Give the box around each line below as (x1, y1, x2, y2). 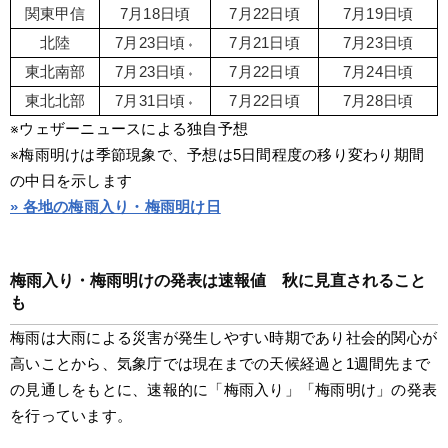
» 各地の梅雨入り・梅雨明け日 (10, 198, 221, 216)
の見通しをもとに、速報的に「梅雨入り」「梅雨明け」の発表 (10, 381, 437, 399)
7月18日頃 (119, 5, 191, 23)
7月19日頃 (342, 5, 414, 23)
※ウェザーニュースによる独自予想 (10, 120, 248, 138)
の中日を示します (10, 172, 132, 190)
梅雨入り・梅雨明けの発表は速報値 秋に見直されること (10, 272, 426, 290)
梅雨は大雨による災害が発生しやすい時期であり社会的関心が (10, 329, 437, 347)
